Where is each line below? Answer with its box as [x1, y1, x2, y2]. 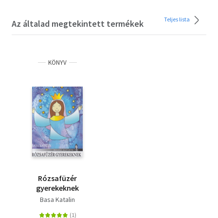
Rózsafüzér [38, 173, 77, 183]
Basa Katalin [40, 195, 75, 204]
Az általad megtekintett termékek [12, 18, 144, 30]
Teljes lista [164, 16, 191, 23]
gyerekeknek [36, 183, 79, 193]
